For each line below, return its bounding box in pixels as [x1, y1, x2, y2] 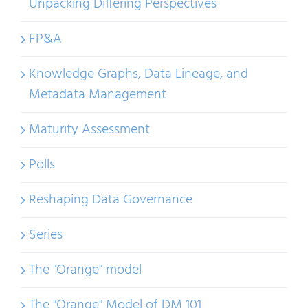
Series [29, 223, 63, 246]
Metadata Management [29, 83, 166, 106]
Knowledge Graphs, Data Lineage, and [29, 63, 248, 85]
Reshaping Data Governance [29, 188, 192, 211]
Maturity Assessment [29, 118, 150, 141]
